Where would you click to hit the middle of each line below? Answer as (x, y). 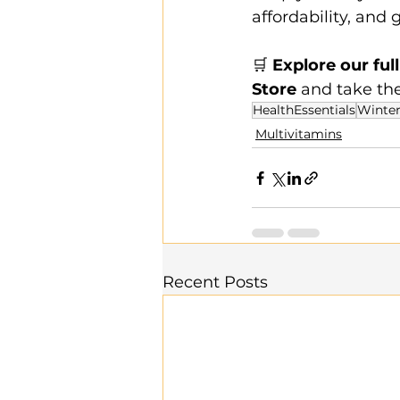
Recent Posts (215, 282)
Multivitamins (299, 134)
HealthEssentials (304, 110)
